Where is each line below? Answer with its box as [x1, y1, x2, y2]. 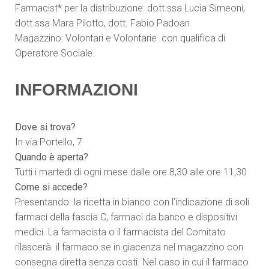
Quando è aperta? [15, 151, 88, 163]
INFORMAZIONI [15, 80, 138, 99]
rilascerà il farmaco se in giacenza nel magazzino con [15, 241, 243, 253]
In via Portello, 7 [15, 136, 82, 148]
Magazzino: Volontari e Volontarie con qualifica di [15, 32, 225, 44]
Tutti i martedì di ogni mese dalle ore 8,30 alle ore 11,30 [15, 166, 247, 178]
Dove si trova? [15, 121, 76, 133]
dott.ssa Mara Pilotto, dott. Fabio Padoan [15, 17, 190, 29]
